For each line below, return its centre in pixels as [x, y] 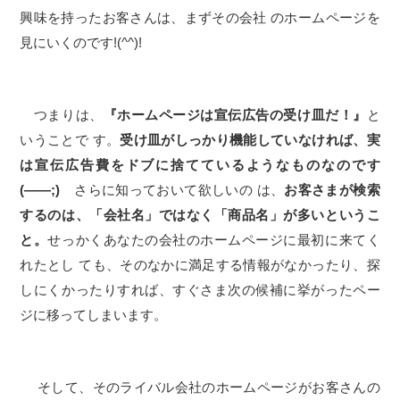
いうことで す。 [70, 140]
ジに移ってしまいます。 [94, 315]
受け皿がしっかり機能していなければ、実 [250, 140]
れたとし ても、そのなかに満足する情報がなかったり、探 [200, 265]
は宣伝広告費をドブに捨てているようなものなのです [200, 165]
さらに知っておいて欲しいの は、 [172, 190]
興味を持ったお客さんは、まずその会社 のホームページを [200, 17]
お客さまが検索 [332, 190]
